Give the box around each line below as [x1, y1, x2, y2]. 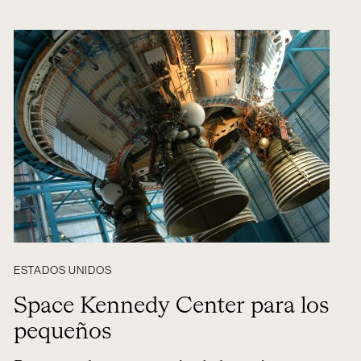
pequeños [13, 321, 112, 343]
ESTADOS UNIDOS [13, 265, 112, 276]
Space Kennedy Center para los [13, 295, 330, 317]
